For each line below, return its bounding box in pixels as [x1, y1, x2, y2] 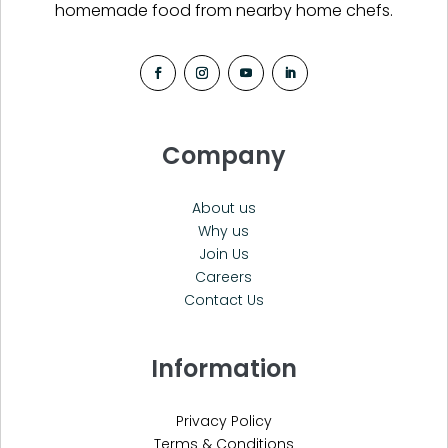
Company [161, 138, 286, 172]
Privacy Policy [175, 410, 272, 431]
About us [191, 197, 256, 218]
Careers [195, 266, 253, 287]
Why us [198, 220, 250, 241]
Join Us [198, 243, 249, 264]
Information [150, 351, 297, 385]
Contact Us [183, 289, 264, 310]
